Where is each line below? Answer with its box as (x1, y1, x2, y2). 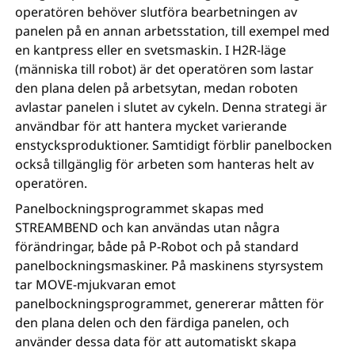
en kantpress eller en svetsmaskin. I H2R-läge (15, 40, 287, 59)
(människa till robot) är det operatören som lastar (15, 59, 315, 78)
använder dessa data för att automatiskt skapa (15, 332, 297, 350)
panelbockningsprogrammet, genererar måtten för (15, 294, 325, 312)
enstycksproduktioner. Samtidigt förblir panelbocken (15, 136, 333, 154)
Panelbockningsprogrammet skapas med (15, 199, 265, 217)
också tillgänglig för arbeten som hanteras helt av (15, 155, 315, 173)
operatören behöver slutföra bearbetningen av (15, 2, 298, 21)
